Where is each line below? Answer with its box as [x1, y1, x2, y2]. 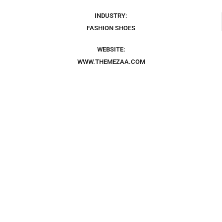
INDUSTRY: [94, 12, 127, 19]
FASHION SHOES [86, 24, 135, 32]
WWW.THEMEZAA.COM [77, 58, 145, 65]
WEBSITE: [97, 46, 125, 53]
